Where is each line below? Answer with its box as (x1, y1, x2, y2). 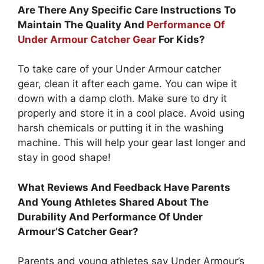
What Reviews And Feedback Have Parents (18, 181, 230, 193)
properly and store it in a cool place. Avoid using (18, 107, 245, 120)
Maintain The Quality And (18, 18, 147, 31)
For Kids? (156, 33, 205, 45)
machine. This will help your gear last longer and (18, 137, 246, 149)
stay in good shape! (18, 151, 111, 164)
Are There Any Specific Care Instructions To (18, 4, 236, 16)
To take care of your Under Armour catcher (18, 63, 221, 75)
